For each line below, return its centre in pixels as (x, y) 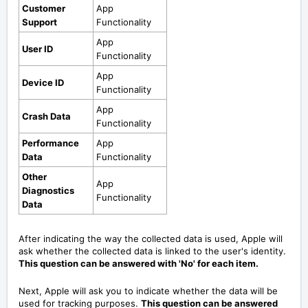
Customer (44, 8)
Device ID (43, 82)
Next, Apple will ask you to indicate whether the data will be (148, 290)
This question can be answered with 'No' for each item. (139, 263)
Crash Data (46, 116)
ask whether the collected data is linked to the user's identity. (152, 251)
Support (40, 22)
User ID (37, 48)
